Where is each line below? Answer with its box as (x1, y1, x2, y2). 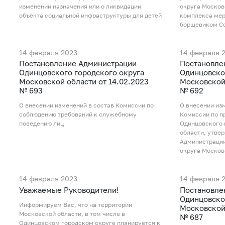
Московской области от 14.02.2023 (19, 77, 149, 86)
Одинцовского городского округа (19, 68, 144, 77)
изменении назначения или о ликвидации (19, 2, 141, 10)
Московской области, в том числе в (19, 210, 125, 218)
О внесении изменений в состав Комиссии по (19, 101, 154, 109)
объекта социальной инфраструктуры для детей (19, 11, 162, 19)
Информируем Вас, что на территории (19, 201, 132, 209)
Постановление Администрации (19, 59, 137, 68)
